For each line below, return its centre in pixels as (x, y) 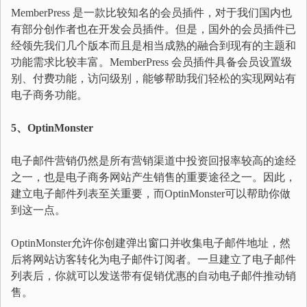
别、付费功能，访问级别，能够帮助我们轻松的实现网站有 (153, 78)
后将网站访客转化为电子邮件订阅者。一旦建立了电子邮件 (153, 259)
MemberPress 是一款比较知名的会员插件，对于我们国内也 (151, 13)
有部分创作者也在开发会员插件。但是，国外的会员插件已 (153, 29)
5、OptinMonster (52, 128)
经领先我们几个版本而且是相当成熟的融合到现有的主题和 (153, 46)
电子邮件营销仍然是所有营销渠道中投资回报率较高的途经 (153, 161)
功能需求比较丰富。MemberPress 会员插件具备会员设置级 (151, 62)
